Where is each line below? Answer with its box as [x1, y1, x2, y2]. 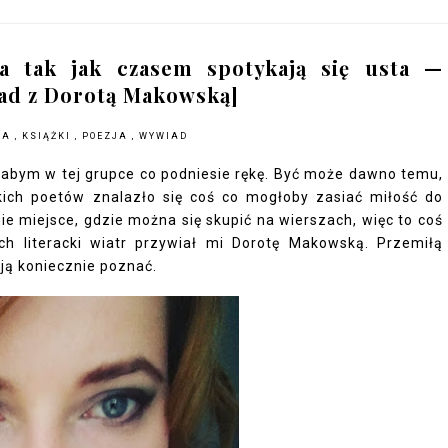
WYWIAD [139, 131, 188, 141]
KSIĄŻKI [22, 131, 75, 141]
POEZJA [82, 131, 132, 141]
